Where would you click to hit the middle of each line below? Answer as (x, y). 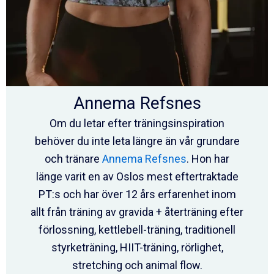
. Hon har (208, 158)
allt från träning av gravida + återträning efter (137, 212)
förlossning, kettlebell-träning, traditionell (137, 229)
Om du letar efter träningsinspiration (137, 123)
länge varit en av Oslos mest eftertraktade (137, 176)
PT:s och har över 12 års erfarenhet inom (137, 194)
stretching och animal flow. (137, 265)
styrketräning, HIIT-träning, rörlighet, (137, 247)
